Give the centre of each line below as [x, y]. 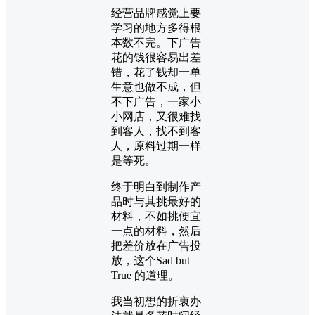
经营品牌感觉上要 [156, 13]
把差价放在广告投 [156, 245]
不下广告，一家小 [156, 101]
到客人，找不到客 [156, 131]
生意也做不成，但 [156, 86]
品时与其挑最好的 [156, 201]
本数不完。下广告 [156, 42]
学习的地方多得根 [156, 27]
